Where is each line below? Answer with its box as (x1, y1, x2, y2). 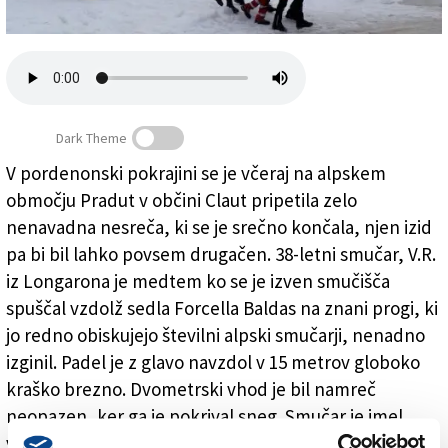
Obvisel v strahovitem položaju (14, 205, 244, 229)
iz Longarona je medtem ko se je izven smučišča (6, 269, 390, 294)
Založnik (10, 16, 60, 34)
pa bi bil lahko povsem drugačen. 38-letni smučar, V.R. (6, 242, 436, 267)
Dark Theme (56, 129, 127, 148)
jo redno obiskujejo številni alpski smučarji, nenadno (6, 323, 425, 348)
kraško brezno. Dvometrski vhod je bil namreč (6, 377, 376, 402)
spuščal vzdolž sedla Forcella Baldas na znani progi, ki (6, 296, 438, 321)
